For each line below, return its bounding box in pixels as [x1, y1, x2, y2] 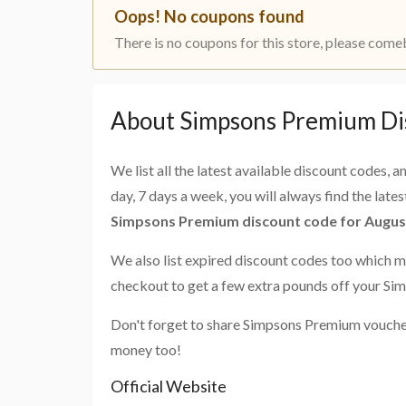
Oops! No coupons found [114, 6, 304, 27]
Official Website [111, 376, 227, 397]
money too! [111, 341, 181, 359]
